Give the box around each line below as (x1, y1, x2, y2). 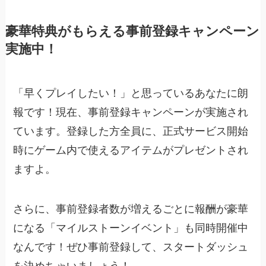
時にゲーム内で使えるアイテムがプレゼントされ (13, 144, 249, 156)
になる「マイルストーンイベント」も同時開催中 (13, 222, 249, 235)
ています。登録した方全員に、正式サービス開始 (13, 125, 249, 137)
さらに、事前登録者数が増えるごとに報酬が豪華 (13, 203, 249, 216)
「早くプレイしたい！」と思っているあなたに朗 (13, 87, 249, 99)
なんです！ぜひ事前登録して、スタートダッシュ (13, 241, 249, 254)
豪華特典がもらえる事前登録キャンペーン (5, 24, 259, 39)
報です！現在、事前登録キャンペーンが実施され (13, 106, 249, 118)
